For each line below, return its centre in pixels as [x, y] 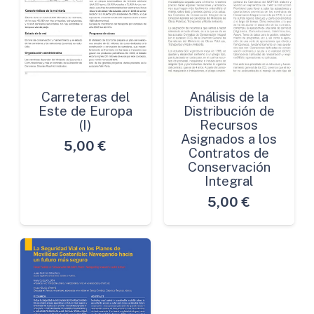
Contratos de [229, 152]
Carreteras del [85, 96]
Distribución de [229, 110]
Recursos [229, 124]
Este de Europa [85, 110]
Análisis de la [229, 96]
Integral [229, 180]
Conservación [229, 166]
